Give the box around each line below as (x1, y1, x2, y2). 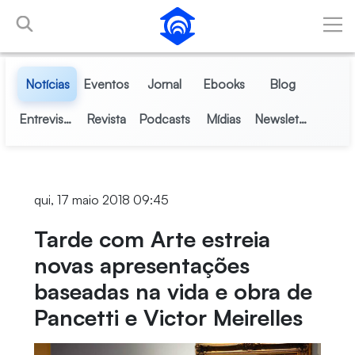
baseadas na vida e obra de (33, 277, 312, 305)
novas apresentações (33, 251, 250, 279)
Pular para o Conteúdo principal (6, 7, 181, 23)
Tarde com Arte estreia (33, 225, 270, 253)
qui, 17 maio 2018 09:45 (33, 192, 169, 208)
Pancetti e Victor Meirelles (33, 303, 303, 331)
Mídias (206, 111, 242, 127)
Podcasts (139, 111, 191, 127)
